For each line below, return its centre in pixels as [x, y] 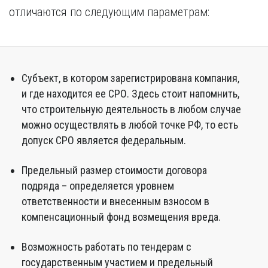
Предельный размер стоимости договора [114, 170]
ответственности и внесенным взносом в [115, 201]
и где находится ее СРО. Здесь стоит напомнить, [130, 94]
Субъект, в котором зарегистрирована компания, [130, 78]
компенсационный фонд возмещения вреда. [121, 217]
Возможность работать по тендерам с [106, 247]
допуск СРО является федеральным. [104, 140]
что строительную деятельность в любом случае [131, 109]
